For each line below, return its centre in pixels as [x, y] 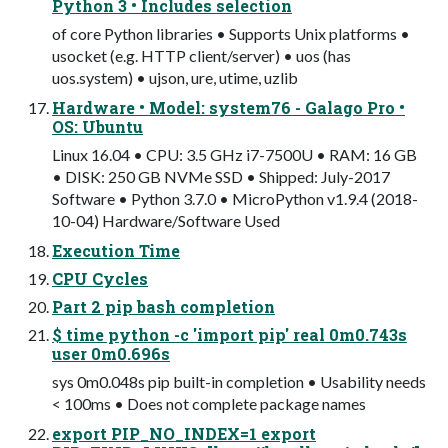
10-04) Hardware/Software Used [166, 221]
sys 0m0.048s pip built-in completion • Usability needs [239, 382]
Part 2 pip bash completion [163, 307]
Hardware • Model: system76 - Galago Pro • [228, 108]
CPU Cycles [100, 279]
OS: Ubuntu [97, 127]
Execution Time [116, 251]
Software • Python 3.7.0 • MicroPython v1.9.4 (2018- [235, 199]
